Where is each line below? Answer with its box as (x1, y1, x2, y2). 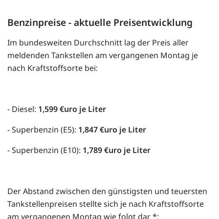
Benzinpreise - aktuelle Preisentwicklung (7, 15, 193, 29)
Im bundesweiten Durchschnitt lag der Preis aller (7, 37, 189, 48)
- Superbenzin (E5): (7, 124, 78, 135)
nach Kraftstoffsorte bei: (7, 62, 98, 73)
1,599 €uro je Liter (38, 103, 106, 114)
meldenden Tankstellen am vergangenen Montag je (7, 49, 198, 61)
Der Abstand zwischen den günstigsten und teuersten (7, 185, 207, 197)
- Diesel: (7, 103, 38, 114)
